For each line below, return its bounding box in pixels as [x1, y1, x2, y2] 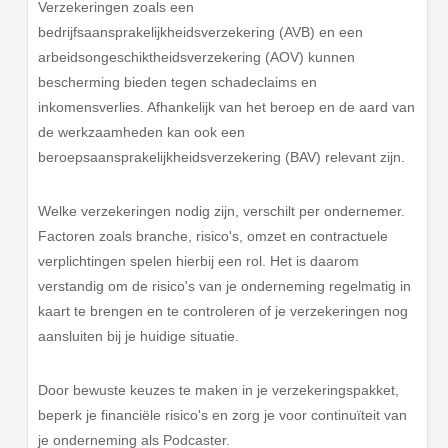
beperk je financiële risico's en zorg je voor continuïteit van [38, 406, 408, 423]
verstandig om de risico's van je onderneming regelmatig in [38, 277, 412, 294]
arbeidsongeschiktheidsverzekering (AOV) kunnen [38, 49, 356, 66]
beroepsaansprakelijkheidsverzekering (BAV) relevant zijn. [38, 149, 406, 166]
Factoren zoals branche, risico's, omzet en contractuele [38, 227, 389, 244]
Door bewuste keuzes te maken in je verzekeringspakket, [38, 381, 400, 398]
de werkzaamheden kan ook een [38, 124, 246, 141]
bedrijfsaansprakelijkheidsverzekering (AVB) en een [38, 24, 364, 41]
